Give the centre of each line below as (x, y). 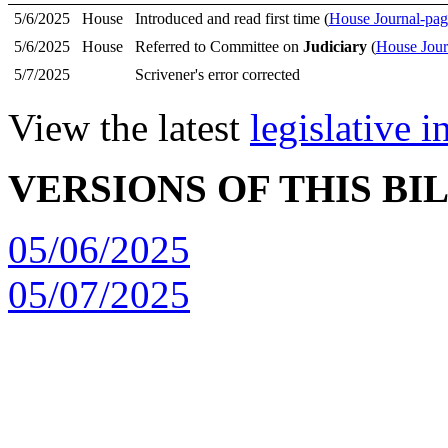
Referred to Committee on (218, 46)
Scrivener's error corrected (217, 74)
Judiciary (334, 46)
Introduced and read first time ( (231, 18)
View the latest (129, 127)
